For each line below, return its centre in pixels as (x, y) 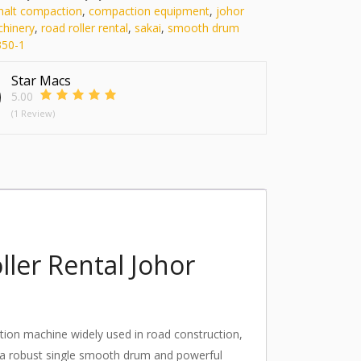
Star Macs (41, 80)
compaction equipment (149, 10)
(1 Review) (33, 113)
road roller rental (85, 27)
